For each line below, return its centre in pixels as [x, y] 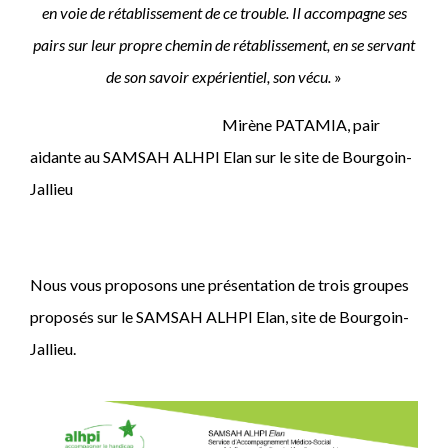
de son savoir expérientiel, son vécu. [220, 76]
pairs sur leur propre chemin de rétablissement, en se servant [224, 44]
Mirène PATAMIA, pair [205, 124]
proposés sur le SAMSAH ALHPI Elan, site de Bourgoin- [219, 316]
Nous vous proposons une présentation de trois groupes [219, 284]
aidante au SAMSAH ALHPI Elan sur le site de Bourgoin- [221, 156]
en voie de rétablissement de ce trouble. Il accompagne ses [224, 12]
